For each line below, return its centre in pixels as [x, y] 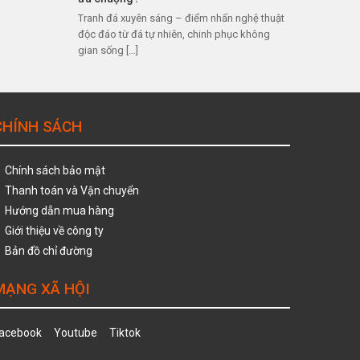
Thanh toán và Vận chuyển [72, 190]
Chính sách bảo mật [55, 170]
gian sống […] [108, 50]
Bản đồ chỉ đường [49, 251]
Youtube [76, 333]
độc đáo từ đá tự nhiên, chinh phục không [174, 34]
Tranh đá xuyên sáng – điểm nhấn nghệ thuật [181, 18]
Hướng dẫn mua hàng [59, 211]
